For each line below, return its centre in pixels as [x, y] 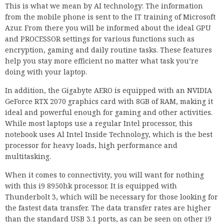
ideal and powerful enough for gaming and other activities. [109, 112]
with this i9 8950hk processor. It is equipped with [91, 186]
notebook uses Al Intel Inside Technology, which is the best [109, 134]
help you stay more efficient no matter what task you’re [102, 61]
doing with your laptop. [46, 72]
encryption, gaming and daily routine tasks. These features [108, 50]
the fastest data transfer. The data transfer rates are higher [108, 208]
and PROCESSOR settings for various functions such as [100, 39]
